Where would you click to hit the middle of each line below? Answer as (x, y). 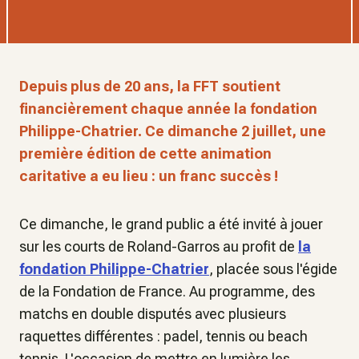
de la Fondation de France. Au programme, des (167, 291)
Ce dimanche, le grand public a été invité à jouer (171, 224)
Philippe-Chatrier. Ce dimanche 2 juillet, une (173, 131)
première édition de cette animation (145, 153)
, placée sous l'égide (273, 269)
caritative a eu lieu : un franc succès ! (149, 176)
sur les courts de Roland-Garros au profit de (159, 246)
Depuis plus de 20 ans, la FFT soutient (150, 86)
